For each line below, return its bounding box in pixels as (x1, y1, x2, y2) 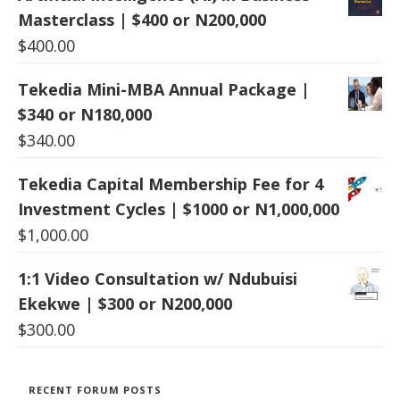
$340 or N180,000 (18, 104, 152, 126)
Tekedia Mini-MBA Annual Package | (18, 79, 310, 101)
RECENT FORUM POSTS (29, 383, 162, 397)
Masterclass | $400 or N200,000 (18, 9, 266, 31)
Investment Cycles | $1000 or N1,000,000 (18, 198, 339, 221)
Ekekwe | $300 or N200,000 (18, 293, 232, 315)
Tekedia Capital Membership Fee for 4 (18, 173, 323, 196)
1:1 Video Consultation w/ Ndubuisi (18, 268, 297, 290)
